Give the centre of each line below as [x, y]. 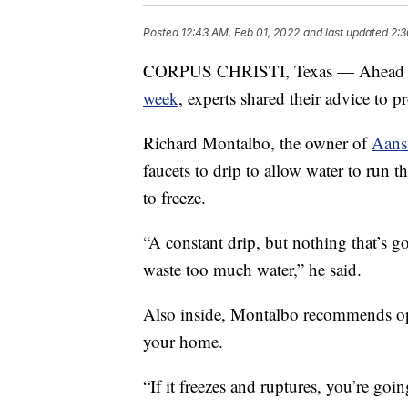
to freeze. [174, 197]
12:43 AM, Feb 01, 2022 [240, 32]
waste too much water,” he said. [252, 269]
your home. [183, 341]
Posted [162, 32]
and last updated [346, 32]
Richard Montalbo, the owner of [257, 142]
